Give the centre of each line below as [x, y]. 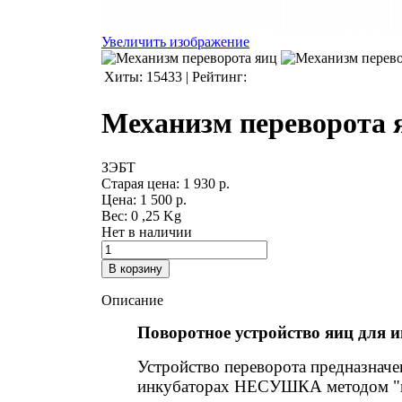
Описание [132, 300]
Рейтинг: [219, 76]
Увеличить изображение [175, 41]
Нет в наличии [147, 232]
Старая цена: [142, 183]
